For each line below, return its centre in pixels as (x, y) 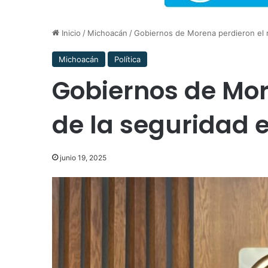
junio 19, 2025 (83, 158)
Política (127, 59)
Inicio (70, 33)
